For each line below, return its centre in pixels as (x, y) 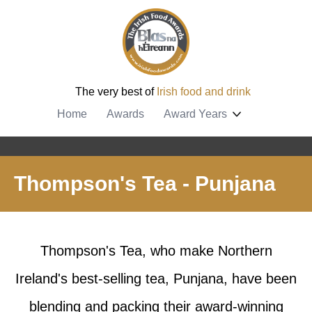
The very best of (116, 92)
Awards (125, 114)
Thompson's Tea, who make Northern (156, 251)
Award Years (195, 114)
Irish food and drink (204, 92)
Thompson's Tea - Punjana (145, 184)
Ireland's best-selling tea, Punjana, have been (156, 279)
